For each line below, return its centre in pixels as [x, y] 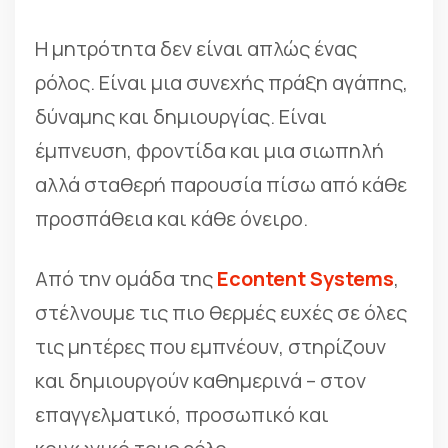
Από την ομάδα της [126, 278]
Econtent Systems [305, 278]
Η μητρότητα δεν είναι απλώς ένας [196, 48]
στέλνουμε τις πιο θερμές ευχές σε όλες [221, 312]
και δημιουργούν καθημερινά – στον [200, 380]
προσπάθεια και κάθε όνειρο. [171, 218]
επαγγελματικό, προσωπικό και [182, 414]
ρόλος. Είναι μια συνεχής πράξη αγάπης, [221, 82]
